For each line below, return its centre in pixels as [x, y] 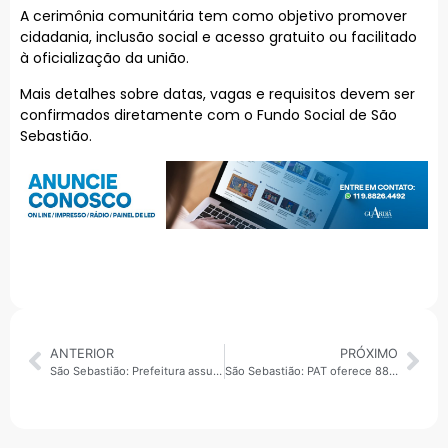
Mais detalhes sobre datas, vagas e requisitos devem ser [217, 93]
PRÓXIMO [369, 353]
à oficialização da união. [104, 58]
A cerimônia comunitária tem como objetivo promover [213, 16]
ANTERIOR [82, 353]
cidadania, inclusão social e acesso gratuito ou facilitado [218, 37]
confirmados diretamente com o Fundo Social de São [208, 114]
